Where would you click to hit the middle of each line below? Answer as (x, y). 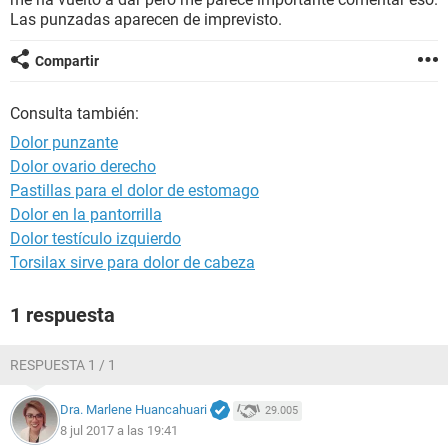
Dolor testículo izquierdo (95, 238)
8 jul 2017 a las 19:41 (119, 430)
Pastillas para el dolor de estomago (134, 190)
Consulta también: (74, 113)
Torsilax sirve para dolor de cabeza (132, 262)
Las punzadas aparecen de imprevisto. (146, 19)
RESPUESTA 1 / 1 (63, 365)
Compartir (67, 61)
